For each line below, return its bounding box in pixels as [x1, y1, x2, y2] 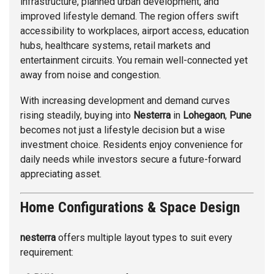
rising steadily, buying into [20, 109, 133, 122]
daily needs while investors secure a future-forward [20, 154, 241, 166]
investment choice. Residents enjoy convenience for [20, 139, 243, 151]
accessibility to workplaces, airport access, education [20, 25, 249, 37]
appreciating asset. [20, 168, 102, 180]
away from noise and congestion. [20, 69, 161, 81]
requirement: [20, 246, 73, 259]
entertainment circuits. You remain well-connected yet [20, 54, 248, 67]
